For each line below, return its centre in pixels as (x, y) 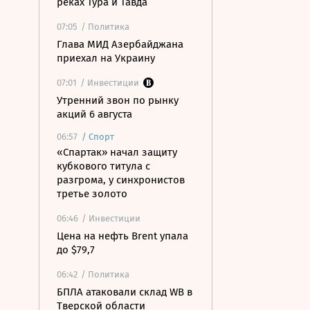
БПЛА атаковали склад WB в (125, 292)
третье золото (92, 194)
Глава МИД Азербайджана (120, 44)
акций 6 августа (94, 114)
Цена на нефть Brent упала (122, 236)
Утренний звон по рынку (118, 100)
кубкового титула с (103, 166)
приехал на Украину (106, 58)
